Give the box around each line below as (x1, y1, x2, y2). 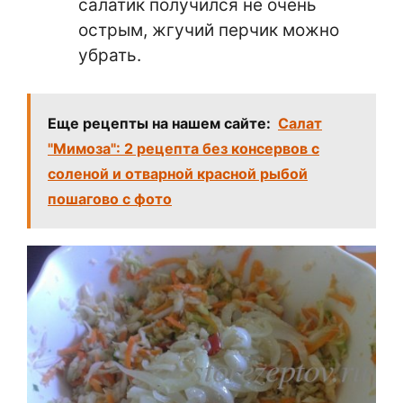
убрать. (78, 44, 141, 66)
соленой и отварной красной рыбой (48, 165, 308, 184)
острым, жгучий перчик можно (78, 19, 339, 40)
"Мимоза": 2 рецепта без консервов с (48, 139, 319, 158)
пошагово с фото (48, 190, 172, 209)
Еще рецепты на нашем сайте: (48, 114, 271, 133)
